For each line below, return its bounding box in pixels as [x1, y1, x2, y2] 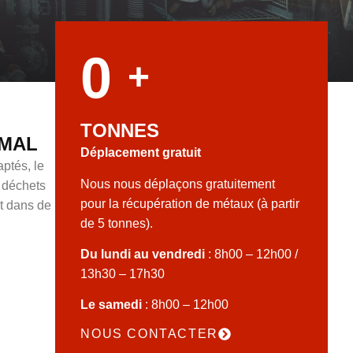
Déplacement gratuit [80, 146, 202, 160]
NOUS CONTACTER [80, 326, 218, 340]
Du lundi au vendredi [80, 247, 206, 262]
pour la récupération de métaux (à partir [80, 196, 300, 210]
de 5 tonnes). [80, 216, 154, 230]
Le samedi [80, 298, 143, 312]
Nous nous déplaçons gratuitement [80, 176, 276, 191]
